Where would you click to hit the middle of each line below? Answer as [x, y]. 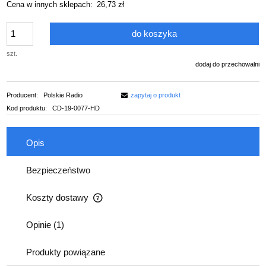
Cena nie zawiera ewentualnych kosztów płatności [104, 204]
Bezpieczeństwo [58, 170]
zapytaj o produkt [156, 95]
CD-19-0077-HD [76, 108]
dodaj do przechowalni [227, 64]
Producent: [23, 95]
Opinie [40, 224]
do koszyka [155, 33]
